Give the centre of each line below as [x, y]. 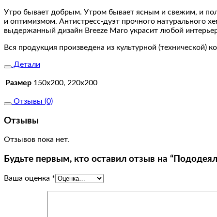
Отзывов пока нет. [37, 140]
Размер [18, 83]
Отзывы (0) [32, 101]
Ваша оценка [28, 178]
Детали [26, 64]
